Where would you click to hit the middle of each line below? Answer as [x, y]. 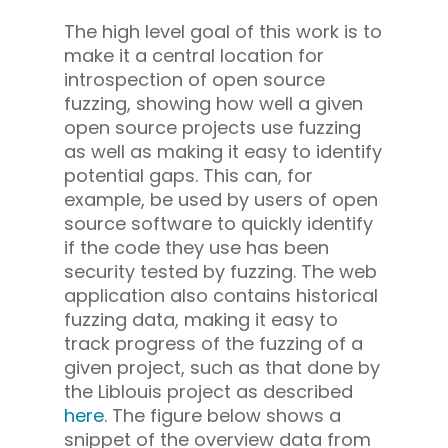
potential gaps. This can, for [188, 176]
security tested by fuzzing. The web [220, 272]
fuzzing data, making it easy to [201, 320]
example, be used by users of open [221, 200]
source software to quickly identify [218, 224]
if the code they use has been [196, 248]
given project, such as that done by [222, 368]
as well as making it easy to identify [223, 152]
